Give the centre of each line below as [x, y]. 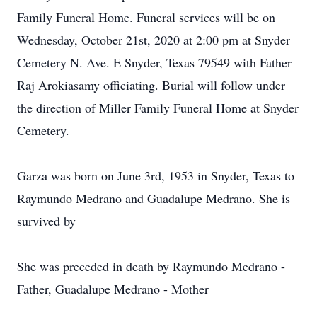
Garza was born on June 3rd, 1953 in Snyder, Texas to [156, 175]
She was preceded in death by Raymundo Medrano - [151, 266]
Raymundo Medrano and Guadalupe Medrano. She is [154, 198]
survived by [46, 221]
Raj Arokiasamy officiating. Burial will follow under [151, 85]
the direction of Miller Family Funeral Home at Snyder [158, 108]
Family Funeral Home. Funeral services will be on [146, 17]
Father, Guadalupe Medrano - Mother [113, 289]
